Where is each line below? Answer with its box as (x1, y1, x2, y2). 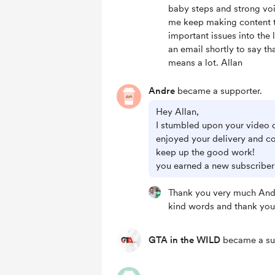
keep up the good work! (156, 147, 255, 158)
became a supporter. (175, 85, 262, 96)
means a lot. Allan (168, 57, 242, 68)
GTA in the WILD (149, 234, 220, 246)
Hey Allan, (156, 106, 199, 117)
